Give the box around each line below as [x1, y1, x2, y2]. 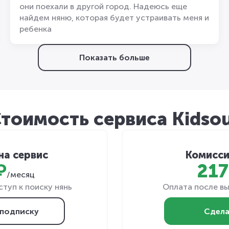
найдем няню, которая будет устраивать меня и [19, 13, 209, 22]
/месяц [6, 170, 35, 180]
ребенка [19, 24, 52, 34]
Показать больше [79, 53, 150, 63]
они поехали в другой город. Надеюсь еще [19, 2, 187, 11]
